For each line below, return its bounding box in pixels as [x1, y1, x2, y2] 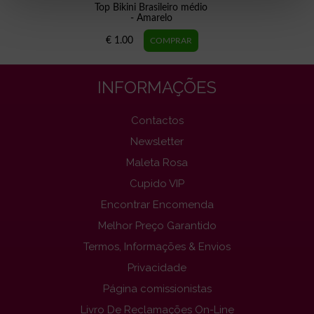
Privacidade [128, 261, 186, 275]
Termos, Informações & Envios [83, 240, 231, 254]
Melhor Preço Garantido [97, 219, 217, 233]
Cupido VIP [130, 177, 184, 191]
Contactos [130, 114, 184, 128]
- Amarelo [130, 13, 172, 24]
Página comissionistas [102, 282, 212, 296]
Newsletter [130, 135, 184, 149]
